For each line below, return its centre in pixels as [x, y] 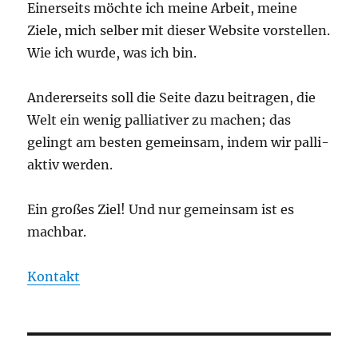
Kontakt [54, 277]
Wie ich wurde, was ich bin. [112, 53]
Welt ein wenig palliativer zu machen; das [159, 120]
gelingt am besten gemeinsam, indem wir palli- [179, 143]
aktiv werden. [70, 165]
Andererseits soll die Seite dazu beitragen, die [172, 98]
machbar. [57, 232]
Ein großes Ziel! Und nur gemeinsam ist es [161, 210]
